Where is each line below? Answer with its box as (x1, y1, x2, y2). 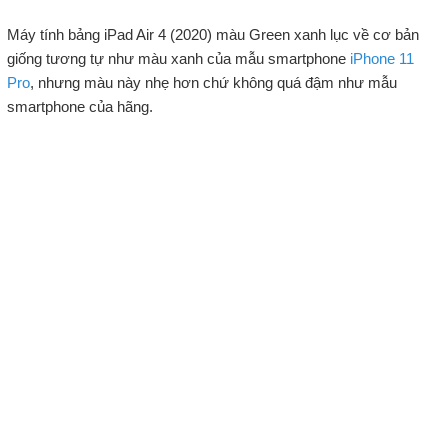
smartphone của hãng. (6, 98, 153, 116)
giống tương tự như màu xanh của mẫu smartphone (6, 50, 350, 68)
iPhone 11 (349, 50, 414, 68)
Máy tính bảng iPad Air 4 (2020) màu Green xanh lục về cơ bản (6, 26, 419, 44)
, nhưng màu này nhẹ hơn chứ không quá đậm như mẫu (29, 74, 397, 92)
